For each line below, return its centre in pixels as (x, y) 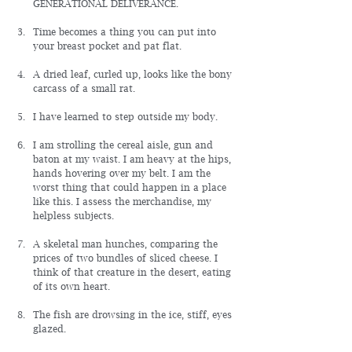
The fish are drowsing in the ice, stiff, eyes (134, 315)
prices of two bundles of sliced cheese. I (127, 258)
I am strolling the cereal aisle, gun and (125, 145)
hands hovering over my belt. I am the (123, 173)
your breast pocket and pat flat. (107, 46)
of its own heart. (71, 286)
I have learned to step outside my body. (125, 117)
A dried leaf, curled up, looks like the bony (134, 74)
